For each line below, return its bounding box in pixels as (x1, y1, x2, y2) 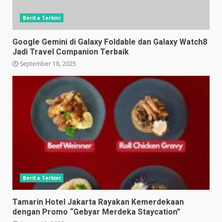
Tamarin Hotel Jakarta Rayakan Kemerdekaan (12, 197, 184, 207)
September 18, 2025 (18, 59, 76, 68)
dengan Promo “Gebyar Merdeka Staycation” (12, 207, 180, 217)
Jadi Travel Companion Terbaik (12, 47, 129, 56)
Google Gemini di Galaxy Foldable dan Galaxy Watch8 (12, 37, 207, 47)
